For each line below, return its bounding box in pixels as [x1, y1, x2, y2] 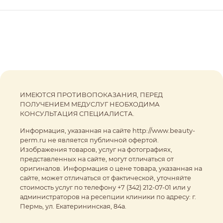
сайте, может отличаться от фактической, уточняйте [20, 174, 191, 182]
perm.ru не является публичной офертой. [20, 136, 159, 144]
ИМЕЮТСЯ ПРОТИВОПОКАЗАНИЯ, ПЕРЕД [20, 91, 163, 99]
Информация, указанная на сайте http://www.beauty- [20, 127, 195, 135]
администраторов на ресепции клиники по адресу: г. [20, 193, 196, 201]
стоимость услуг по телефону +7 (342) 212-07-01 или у [20, 184, 191, 192]
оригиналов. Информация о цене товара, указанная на [20, 165, 202, 173]
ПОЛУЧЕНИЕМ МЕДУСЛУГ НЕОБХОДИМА [20, 101, 160, 109]
